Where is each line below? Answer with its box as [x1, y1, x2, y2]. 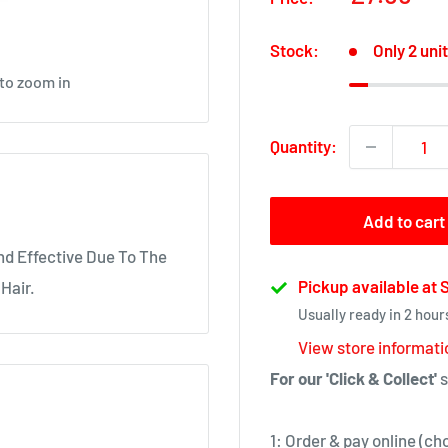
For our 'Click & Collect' [270, 368, 437, 388]
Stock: [270, 40, 319, 60]
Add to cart [363, 211, 446, 231]
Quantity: [270, 136, 337, 156]
